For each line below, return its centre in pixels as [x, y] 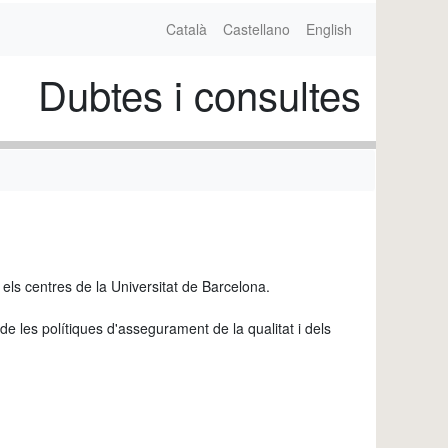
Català [186, 29]
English [329, 29]
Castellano [256, 29]
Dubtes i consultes [199, 93]
